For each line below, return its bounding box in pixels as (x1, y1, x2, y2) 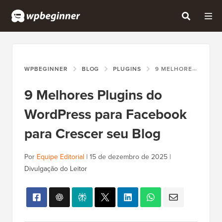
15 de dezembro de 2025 (90, 152, 167, 163)
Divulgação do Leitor (24, 164, 87, 174)
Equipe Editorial (37, 152, 84, 163)
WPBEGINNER (24, 64, 68, 74)
